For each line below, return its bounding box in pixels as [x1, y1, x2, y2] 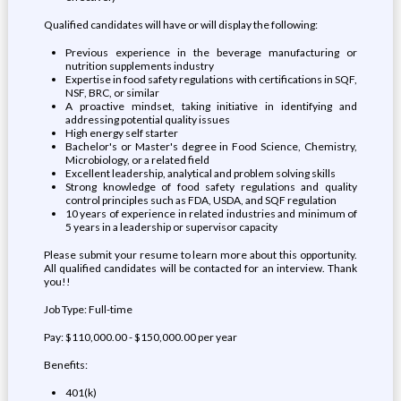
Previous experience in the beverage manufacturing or [64, 46, 358, 59]
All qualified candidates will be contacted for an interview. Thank [43, 261, 358, 275]
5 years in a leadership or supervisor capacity [64, 220, 277, 234]
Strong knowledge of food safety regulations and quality [64, 180, 358, 193]
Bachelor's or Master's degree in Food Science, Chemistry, [64, 140, 358, 153]
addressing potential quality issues [64, 113, 230, 126]
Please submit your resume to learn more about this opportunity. [43, 248, 358, 261]
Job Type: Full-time [43, 303, 132, 316]
